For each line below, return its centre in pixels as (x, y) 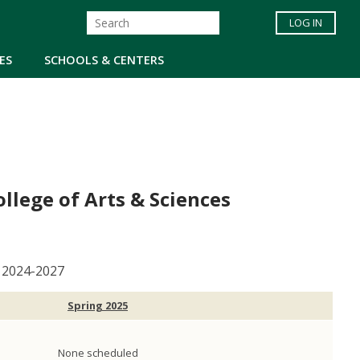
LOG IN (306, 23)
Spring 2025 (98, 306)
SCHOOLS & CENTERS (104, 59)
